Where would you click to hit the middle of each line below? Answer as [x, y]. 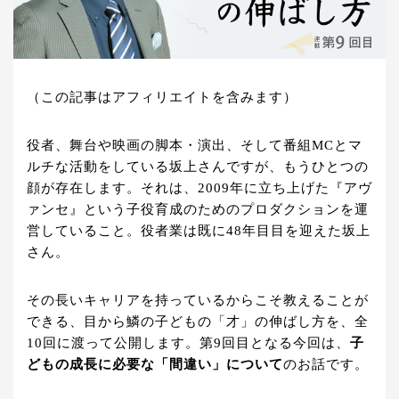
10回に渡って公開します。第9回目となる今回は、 [188, 343]
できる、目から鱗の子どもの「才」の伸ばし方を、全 [198, 322]
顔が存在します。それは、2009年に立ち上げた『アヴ [199, 188]
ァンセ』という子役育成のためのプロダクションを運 [198, 210]
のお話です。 [326, 365]
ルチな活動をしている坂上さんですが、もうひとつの [198, 167]
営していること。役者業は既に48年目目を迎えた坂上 [199, 231]
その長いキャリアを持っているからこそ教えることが [198, 301]
